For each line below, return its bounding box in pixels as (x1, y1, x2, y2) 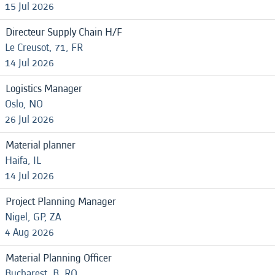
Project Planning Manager (6, 194, 116, 209)
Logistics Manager (6, 81, 82, 96)
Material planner (6, 137, 76, 153)
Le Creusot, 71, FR (5, 40, 83, 55)
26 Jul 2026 (5, 112, 54, 127)
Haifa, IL (5, 153, 41, 168)
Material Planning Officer (6, 250, 112, 266)
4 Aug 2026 (5, 225, 54, 240)
